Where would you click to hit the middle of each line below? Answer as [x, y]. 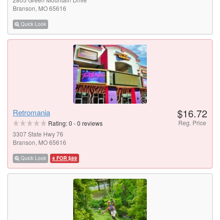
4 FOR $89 [65, 158]
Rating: [58, 123]
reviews [92, 123]
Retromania [31, 112]
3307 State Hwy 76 [38, 134]
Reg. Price [192, 123]
